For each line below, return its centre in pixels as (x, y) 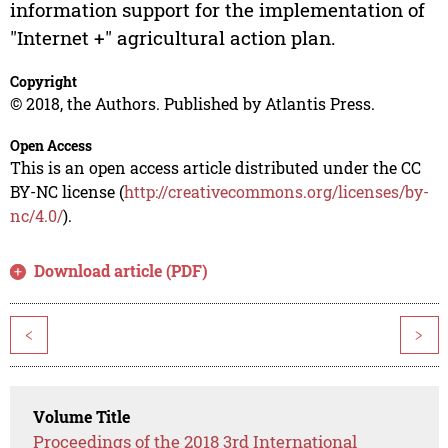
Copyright (43, 82)
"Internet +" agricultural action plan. (172, 38)
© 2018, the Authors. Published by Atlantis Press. (192, 104)
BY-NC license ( (66, 192)
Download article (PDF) (121, 271)
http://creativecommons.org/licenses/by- (276, 192)
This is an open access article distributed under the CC (215, 168)
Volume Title (82, 417)
